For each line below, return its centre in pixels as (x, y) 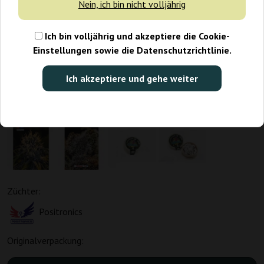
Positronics (61, 212)
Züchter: (24, 191)
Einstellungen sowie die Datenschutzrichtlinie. (132, 50)
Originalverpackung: (45, 241)
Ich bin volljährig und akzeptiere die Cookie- (136, 36)
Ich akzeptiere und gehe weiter (132, 79)
